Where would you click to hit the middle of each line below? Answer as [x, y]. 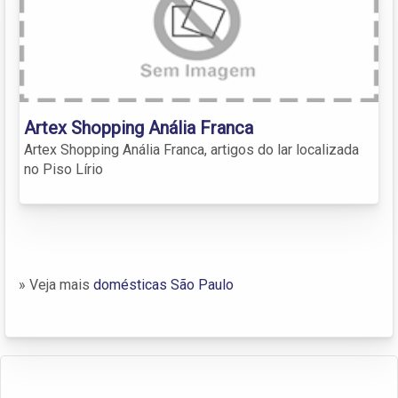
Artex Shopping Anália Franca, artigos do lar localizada [191, 149]
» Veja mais [56, 284]
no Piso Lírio [64, 169]
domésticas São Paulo [163, 284]
